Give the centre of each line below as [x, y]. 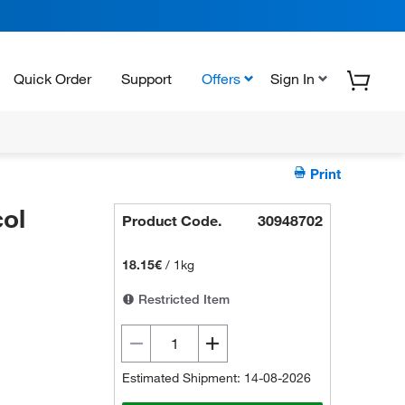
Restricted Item [183, 299]
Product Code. [172, 221]
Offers [221, 78]
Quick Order [52, 78]
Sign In [292, 78]
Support [146, 78]
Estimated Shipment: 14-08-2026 [217, 378]
